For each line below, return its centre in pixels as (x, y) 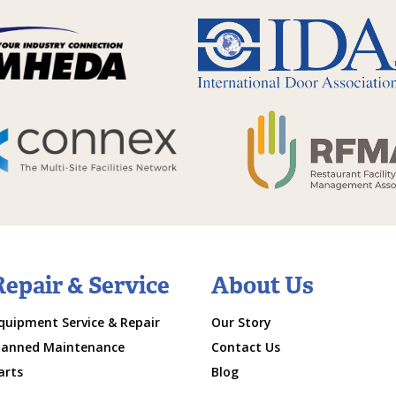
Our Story (241, 323)
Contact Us (246, 347)
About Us (263, 286)
